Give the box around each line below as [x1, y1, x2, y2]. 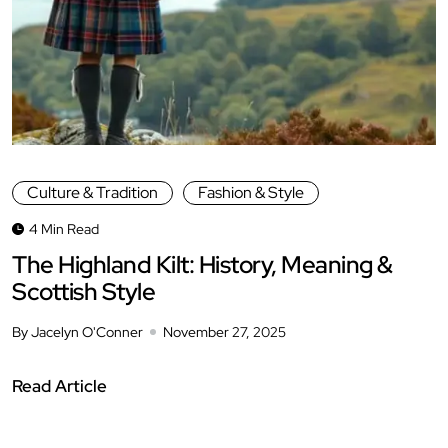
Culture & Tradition [27, 181, 158, 203]
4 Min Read [29, 219, 99, 238]
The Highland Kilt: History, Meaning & [12, 248, 393, 280]
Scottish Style [12, 275, 155, 307]
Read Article [12, 374, 107, 397]
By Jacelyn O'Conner [12, 322, 143, 341]
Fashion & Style [198, 181, 304, 203]
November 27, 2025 [163, 322, 286, 341]
